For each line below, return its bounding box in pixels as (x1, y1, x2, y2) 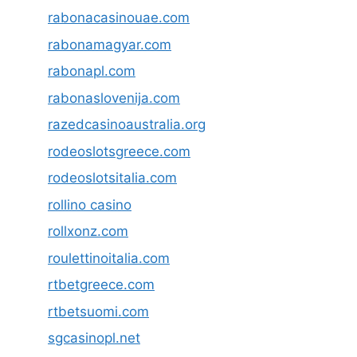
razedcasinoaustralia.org (48, 116, 206, 133)
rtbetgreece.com (48, 277, 155, 293)
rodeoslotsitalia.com (48, 170, 177, 186)
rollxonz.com (48, 223, 128, 240)
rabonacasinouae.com (48, 10, 190, 26)
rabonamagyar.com (48, 36, 171, 53)
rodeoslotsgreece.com (48, 143, 190, 159)
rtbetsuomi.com (48, 303, 149, 320)
